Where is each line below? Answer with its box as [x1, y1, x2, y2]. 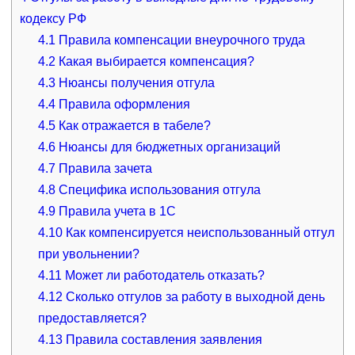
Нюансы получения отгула [55, 75, 216, 90]
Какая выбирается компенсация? [55, 54, 255, 68]
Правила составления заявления [63, 332, 263, 346]
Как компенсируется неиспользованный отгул [63, 225, 335, 239]
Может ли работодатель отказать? [62, 268, 265, 282]
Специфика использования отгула [55, 182, 261, 197]
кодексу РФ [19, 11, 86, 25]
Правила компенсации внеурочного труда [55, 32, 306, 47]
